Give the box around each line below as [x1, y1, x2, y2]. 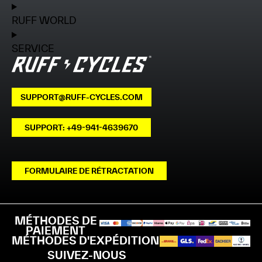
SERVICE [12, 43, 54, 54]
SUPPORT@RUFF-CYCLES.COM [20, 92, 143, 102]
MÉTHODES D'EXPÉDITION [12, 234, 160, 247]
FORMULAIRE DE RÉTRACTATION [25, 166, 154, 176]
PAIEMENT [26, 224, 86, 237]
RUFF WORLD [12, 15, 77, 26]
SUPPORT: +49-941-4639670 [25, 123, 138, 133]
